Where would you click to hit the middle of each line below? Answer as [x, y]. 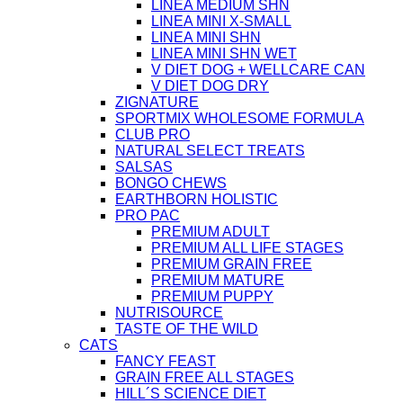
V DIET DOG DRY [210, 86]
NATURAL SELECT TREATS [210, 151]
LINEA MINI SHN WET [224, 54]
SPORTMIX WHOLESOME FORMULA [240, 119]
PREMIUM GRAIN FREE [232, 264]
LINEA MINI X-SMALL [221, 22]
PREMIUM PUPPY [212, 297]
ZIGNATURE [157, 103]
